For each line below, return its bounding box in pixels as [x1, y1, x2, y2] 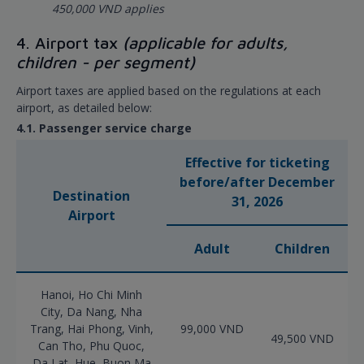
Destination [53, 187, 130, 206]
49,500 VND [271, 331, 334, 347]
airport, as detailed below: [16, 100, 152, 116]
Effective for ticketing [184, 154, 330, 172]
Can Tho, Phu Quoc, [38, 338, 145, 354]
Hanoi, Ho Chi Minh [41, 287, 142, 303]
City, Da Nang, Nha [41, 304, 142, 320]
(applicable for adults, [123, 33, 288, 53]
